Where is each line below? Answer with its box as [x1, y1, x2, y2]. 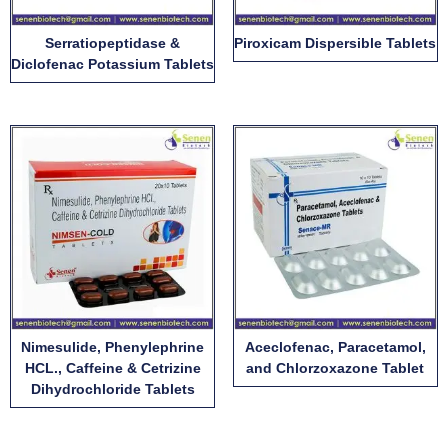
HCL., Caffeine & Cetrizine [24, 359, 201, 376]
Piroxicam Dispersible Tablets [234, 35, 437, 52]
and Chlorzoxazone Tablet [246, 359, 425, 376]
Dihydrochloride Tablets [30, 380, 195, 397]
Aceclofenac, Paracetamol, [244, 338, 426, 355]
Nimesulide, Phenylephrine [21, 338, 205, 355]
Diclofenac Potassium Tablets [11, 56, 215, 73]
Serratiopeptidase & [45, 35, 181, 52]
